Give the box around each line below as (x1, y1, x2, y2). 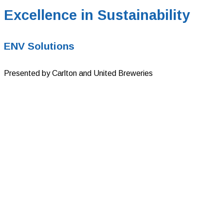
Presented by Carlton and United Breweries (4, 69, 153, 77)
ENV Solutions (4, 40, 74, 52)
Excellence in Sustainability (4, 7, 194, 23)
